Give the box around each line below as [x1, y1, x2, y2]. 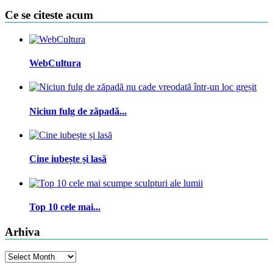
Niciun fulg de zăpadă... [29, 105, 127, 116]
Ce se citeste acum [5, 9, 93, 22]
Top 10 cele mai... [29, 201, 101, 212]
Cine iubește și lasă [29, 154, 107, 165]
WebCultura [29, 58, 81, 69]
